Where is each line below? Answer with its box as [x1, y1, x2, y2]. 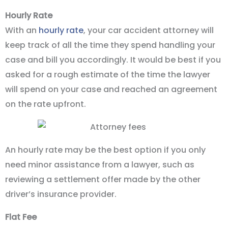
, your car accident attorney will [83, 24, 214, 36]
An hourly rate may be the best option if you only [5, 144, 206, 156]
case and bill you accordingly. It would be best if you [5, 53, 221, 66]
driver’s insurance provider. [5, 188, 117, 200]
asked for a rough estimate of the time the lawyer [5, 68, 210, 80]
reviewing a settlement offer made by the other [5, 173, 201, 185]
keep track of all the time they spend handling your [5, 39, 215, 51]
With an [5, 24, 39, 36]
